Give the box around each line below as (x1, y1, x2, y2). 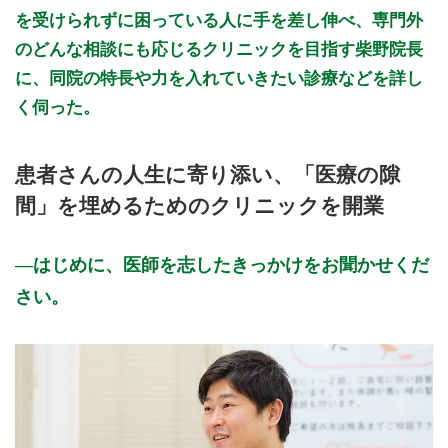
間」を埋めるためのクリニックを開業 (15, 193, 384, 217)
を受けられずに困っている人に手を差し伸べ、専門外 (15, 11, 423, 31)
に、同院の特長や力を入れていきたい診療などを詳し (15, 69, 423, 89)
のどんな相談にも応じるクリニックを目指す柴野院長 (15, 40, 423, 60)
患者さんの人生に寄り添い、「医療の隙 (15, 162, 400, 186)
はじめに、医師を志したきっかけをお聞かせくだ (33, 254, 429, 275)
